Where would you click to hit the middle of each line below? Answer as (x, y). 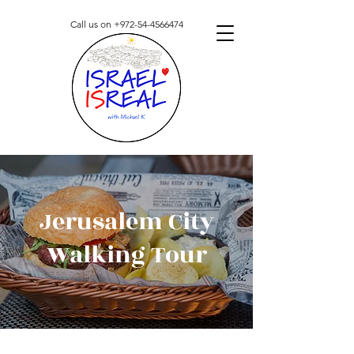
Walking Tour (126, 255)
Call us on (92, 24)
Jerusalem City (126, 222)
